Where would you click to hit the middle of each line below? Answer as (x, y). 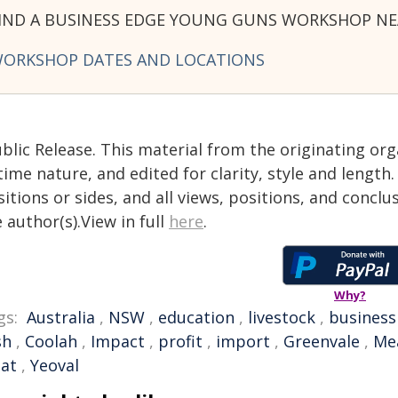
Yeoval (55, 365)
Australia (61, 317)
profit (180, 341)
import (243, 341)
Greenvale (322, 341)
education (196, 317)
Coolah (51, 341)
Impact (118, 341)
